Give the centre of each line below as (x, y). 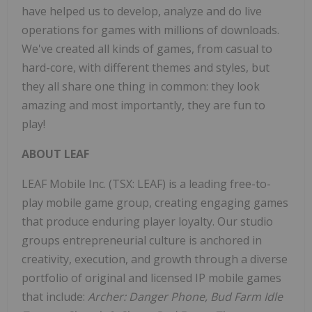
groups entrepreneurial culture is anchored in (142, 241)
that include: (55, 297)
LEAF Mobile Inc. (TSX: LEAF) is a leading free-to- (146, 184)
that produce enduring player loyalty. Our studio (147, 222)
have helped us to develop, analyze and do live (142, 11)
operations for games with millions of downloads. (150, 30)
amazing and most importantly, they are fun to (143, 106)
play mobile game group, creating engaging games (155, 203)
